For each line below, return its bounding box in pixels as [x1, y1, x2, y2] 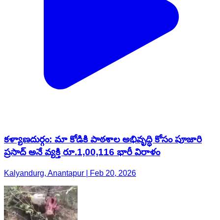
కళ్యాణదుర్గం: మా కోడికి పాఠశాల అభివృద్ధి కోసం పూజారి [4, 134, 202, 144]
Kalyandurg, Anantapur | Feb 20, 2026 [4, 168, 136, 177]
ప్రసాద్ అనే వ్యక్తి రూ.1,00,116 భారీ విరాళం [4, 146, 160, 157]
